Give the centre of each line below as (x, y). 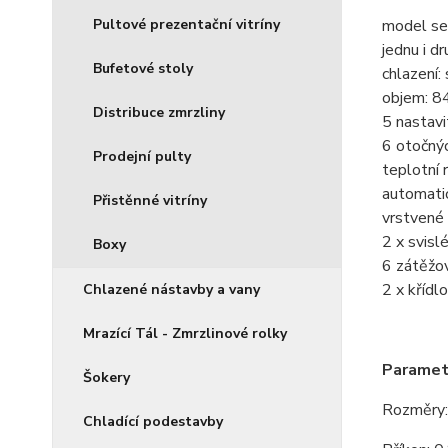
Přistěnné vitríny (150, 200)
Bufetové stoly (143, 68)
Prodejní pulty (142, 156)
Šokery (106, 377)
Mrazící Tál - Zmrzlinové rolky (185, 333)
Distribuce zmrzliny (159, 112)
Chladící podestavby (153, 421)
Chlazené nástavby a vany (171, 289)
